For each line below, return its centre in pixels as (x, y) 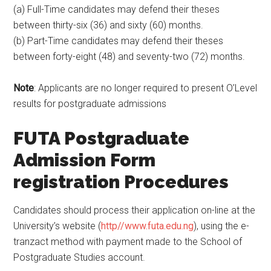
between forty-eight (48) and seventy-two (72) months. (129, 57)
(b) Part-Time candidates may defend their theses (119, 41)
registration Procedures (121, 182)
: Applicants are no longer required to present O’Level (146, 88)
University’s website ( (57, 226)
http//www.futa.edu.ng (148, 226)
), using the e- (222, 226)
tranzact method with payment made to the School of (128, 242)
